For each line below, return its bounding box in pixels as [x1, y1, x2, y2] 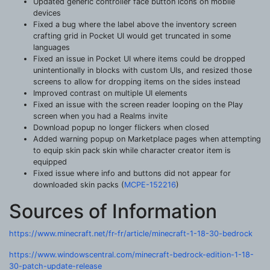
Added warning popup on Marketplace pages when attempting [33, 134, 261, 143]
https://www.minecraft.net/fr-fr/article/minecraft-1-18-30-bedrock [9, 228, 253, 238]
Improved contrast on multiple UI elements [33, 88, 187, 98]
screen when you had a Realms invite [33, 111, 168, 121]
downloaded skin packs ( [33, 180, 124, 189]
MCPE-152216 [124, 180, 176, 189]
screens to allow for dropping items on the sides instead [33, 77, 240, 86]
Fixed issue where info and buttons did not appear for [33, 168, 231, 178]
